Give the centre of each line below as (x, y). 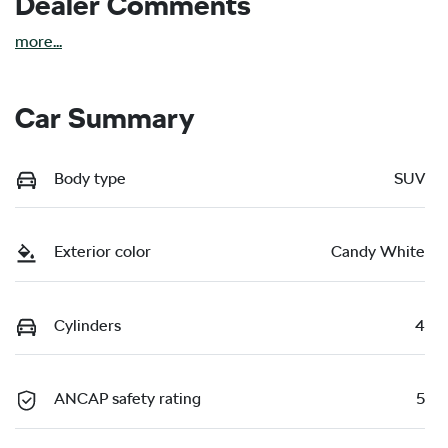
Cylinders (87, 325)
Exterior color (102, 252)
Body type (90, 178)
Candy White (378, 252)
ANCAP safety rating (127, 399)
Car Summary (104, 117)
